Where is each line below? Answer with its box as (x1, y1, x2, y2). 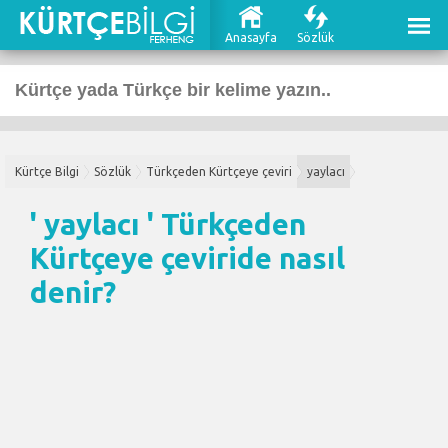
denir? (30, 275, 116, 309)
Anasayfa (225, 31, 277, 44)
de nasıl (237, 241, 345, 275)
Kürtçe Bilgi (15, 165, 79, 178)
